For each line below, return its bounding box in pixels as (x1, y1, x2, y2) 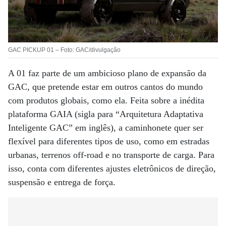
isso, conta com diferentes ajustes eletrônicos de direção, (8, 163, 216, 174)
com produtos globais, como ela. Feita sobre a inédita (8, 95, 204, 105)
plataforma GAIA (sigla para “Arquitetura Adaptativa (8, 108, 203, 119)
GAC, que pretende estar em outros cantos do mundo (8, 81, 203, 92)
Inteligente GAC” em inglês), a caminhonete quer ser (8, 122, 203, 133)
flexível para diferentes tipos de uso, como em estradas (8, 136, 209, 146)
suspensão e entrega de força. (8, 177, 118, 187)
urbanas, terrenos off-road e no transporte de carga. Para (8, 149, 214, 160)
